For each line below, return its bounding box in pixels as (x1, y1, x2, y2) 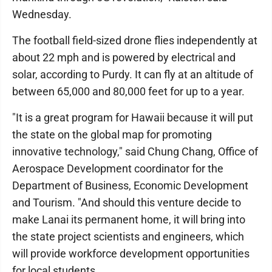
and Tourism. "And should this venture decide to (12, 196, 241, 209)
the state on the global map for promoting (12, 128, 212, 141)
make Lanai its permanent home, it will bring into (12, 213, 245, 226)
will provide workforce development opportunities (12, 247, 250, 260)
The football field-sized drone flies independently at (12, 34, 257, 47)
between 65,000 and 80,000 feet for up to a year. (12, 85, 245, 98)
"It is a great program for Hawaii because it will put (12, 111, 253, 124)
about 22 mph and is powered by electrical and (12, 51, 236, 64)
